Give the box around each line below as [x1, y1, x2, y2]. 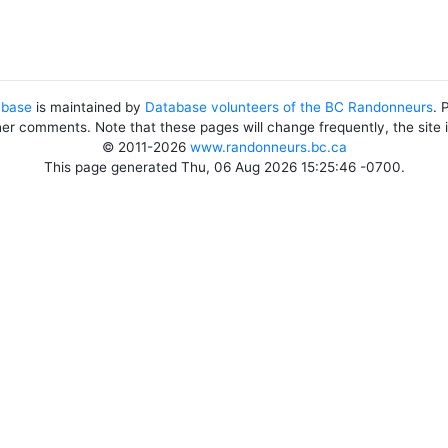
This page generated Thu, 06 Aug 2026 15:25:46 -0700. [43, 159, 405, 175]
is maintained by [32, 99, 145, 115]
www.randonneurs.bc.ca [189, 139, 347, 155]
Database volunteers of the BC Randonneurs [145, 99, 433, 115]
